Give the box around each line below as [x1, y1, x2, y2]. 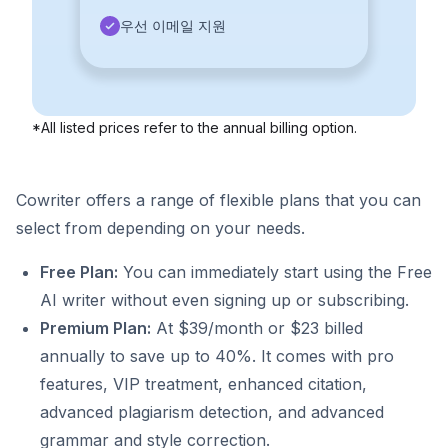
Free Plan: [40, 262, 118, 283]
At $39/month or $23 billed [151, 318, 363, 339]
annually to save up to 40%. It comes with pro [40, 346, 394, 367]
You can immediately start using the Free [118, 262, 432, 283]
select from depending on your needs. [16, 218, 305, 239]
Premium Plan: [40, 318, 151, 339]
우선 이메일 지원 [120, 17, 226, 35]
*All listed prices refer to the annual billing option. [32, 119, 357, 137]
